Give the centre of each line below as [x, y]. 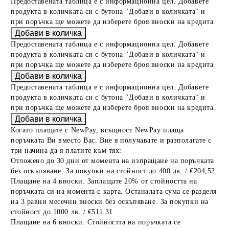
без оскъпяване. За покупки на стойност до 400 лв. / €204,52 [113, 171]
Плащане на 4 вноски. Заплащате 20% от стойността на [104, 181]
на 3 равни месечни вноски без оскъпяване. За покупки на [110, 201]
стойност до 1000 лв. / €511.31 [62, 212]
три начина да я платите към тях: [66, 150]
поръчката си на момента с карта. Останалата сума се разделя [114, 191]
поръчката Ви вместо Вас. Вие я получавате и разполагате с [111, 140]
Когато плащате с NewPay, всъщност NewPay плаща [97, 130]
